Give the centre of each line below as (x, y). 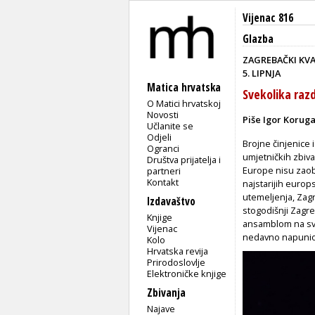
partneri (164, 171)
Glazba (258, 39)
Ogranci (163, 148)
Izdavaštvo (171, 201)
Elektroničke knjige (187, 273)
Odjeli (160, 137)
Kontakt (163, 182)
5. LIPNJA (262, 73)
